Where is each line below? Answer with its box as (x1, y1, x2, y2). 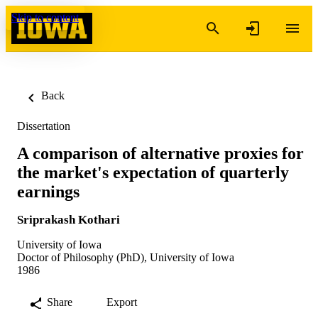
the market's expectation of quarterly (17, 163, 289, 182)
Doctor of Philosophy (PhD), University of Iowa (17, 251, 234, 263)
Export (106, 295, 137, 308)
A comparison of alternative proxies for (17, 143, 304, 163)
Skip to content (11, 11, 79, 23)
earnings (17, 182, 79, 201)
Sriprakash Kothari (17, 212, 120, 226)
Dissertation (17, 120, 70, 132)
